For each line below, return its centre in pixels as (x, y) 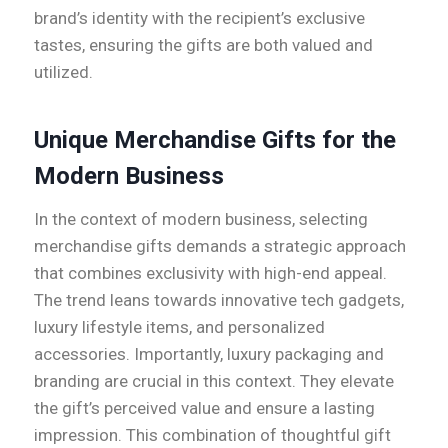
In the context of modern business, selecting (201, 219)
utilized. (63, 72)
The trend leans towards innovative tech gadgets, (219, 300)
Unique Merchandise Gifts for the (215, 140)
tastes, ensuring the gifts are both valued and (203, 45)
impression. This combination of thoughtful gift (212, 435)
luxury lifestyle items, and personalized (179, 327)
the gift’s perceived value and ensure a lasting (204, 408)
